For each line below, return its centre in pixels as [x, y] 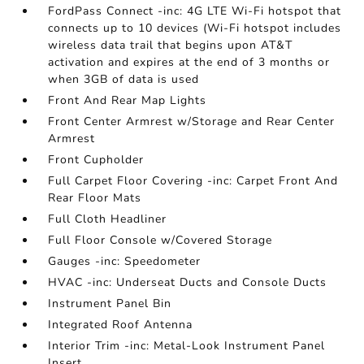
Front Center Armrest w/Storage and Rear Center [192, 122]
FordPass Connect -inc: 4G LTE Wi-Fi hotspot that [195, 11]
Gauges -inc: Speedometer [125, 262]
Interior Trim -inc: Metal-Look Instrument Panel [187, 346]
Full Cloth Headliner [108, 219]
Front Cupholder [96, 160]
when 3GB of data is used [124, 80]
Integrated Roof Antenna [121, 325]
